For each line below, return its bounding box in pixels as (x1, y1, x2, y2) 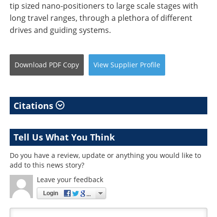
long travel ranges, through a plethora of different (10, 12, 192, 23)
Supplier (110, 60, 138, 69)
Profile (140, 60, 160, 69)
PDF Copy (49, 60, 79, 69)
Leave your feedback (37, 174, 103, 184)
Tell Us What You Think (14, 131, 115, 143)
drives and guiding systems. (10, 24, 111, 35)
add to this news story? (10, 160, 84, 170)
